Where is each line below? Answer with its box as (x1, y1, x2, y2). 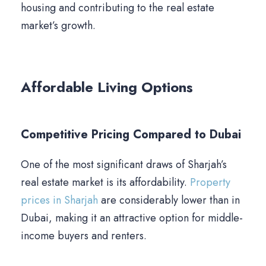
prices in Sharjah (21, 192, 98, 208)
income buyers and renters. (21, 228, 147, 244)
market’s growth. (21, 18, 96, 34)
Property (190, 175, 230, 191)
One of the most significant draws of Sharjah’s (21, 157, 227, 173)
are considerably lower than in (98, 192, 240, 208)
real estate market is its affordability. (21, 175, 190, 191)
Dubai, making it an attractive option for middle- (21, 210, 243, 226)
